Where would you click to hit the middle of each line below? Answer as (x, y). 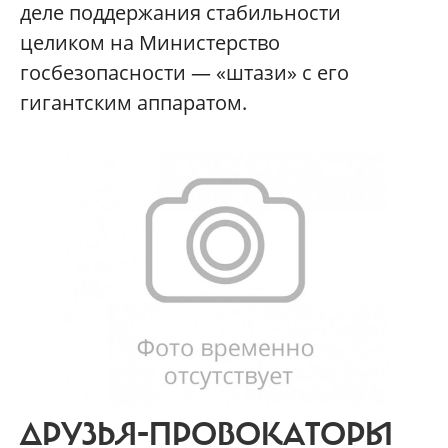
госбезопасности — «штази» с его (184, 72)
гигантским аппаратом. (133, 102)
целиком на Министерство (150, 42)
